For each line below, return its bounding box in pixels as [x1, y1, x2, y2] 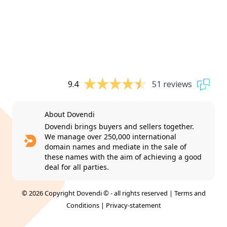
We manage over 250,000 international [45, 131, 177, 141]
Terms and [174, 188, 206, 198]
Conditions [66, 200, 99, 210]
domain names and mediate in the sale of [45, 141, 187, 152]
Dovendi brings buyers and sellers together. [45, 121, 195, 131]
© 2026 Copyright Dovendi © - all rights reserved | [21, 188, 174, 198]
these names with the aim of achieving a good [45, 152, 202, 162]
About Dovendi [45, 109, 95, 119]
